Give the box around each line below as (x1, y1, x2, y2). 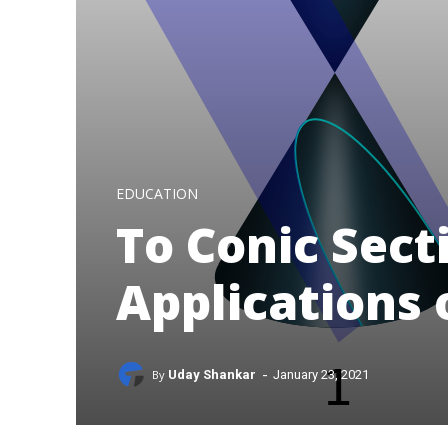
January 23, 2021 (273, 367, 369, 383)
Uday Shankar (168, 366, 256, 382)
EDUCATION (116, 183, 198, 203)
